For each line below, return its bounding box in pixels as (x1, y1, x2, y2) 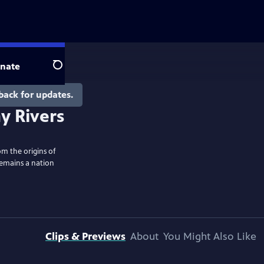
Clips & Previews (45, 230, 126, 243)
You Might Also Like (163, 230, 256, 243)
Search (52, 65, 81, 77)
